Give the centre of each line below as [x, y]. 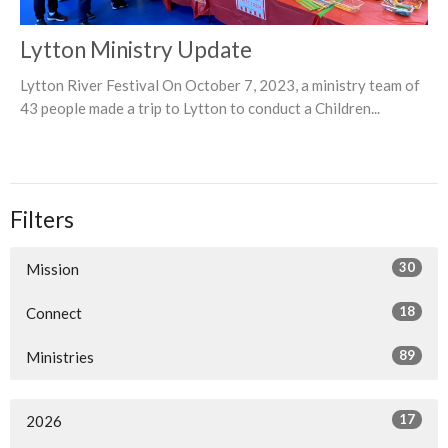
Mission [52, 268]
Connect [54, 312]
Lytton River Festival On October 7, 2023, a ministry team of [220, 85]
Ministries [60, 356]
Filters [42, 220]
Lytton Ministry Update [136, 50]
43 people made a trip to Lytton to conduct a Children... [200, 108]
